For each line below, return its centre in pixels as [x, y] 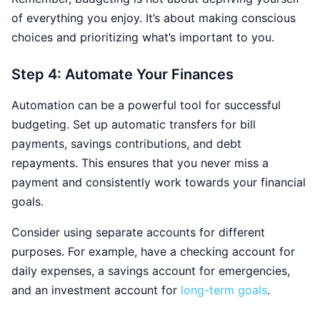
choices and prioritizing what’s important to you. [143, 37]
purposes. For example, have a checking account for [153, 251]
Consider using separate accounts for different [138, 232]
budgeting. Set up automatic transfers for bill [134, 124]
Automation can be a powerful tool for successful [146, 105]
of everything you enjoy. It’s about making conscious [154, 17]
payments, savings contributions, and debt [126, 143]
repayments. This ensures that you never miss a [140, 162]
